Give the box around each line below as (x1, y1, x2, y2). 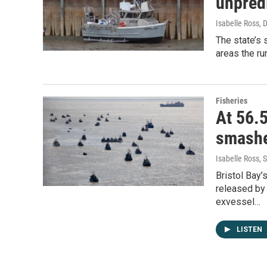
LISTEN (237, 225, 264, 234)
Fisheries (216, 96, 247, 105)
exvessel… (216, 196, 260, 207)
